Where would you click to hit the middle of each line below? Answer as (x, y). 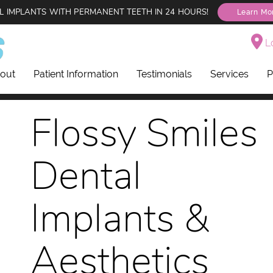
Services (230, 74)
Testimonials (165, 74)
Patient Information (76, 74)
